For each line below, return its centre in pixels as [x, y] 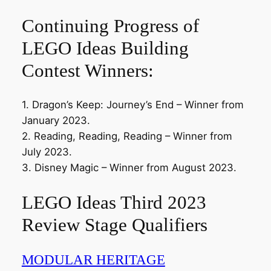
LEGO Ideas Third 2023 [114, 203]
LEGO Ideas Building [105, 48]
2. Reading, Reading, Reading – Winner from [127, 136]
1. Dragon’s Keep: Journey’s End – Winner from [132, 105]
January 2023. [56, 121]
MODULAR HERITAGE [93, 259]
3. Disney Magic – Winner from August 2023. [129, 168]
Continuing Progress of [110, 25]
